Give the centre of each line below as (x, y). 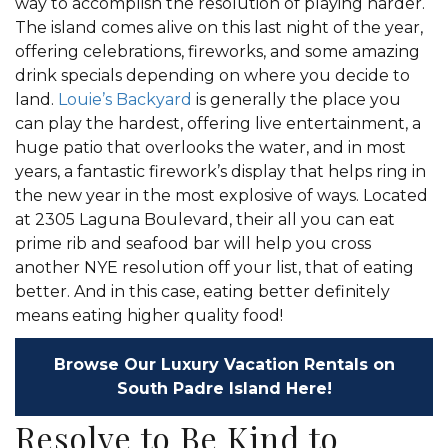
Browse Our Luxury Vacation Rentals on (224, 364)
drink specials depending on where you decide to (212, 75)
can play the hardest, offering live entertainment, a (218, 123)
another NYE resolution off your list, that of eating (214, 267)
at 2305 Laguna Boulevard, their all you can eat (205, 219)
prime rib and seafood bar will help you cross (193, 243)
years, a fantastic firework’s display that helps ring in (220, 171)
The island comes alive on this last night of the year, (219, 27)
